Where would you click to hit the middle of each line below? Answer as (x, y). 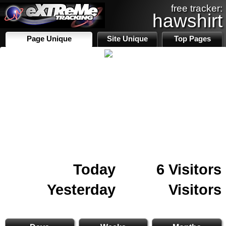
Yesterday (81, 189)
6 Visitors (189, 169)
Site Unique (128, 39)
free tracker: (197, 8)
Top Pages (192, 39)
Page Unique (49, 39)
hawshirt (187, 21)
